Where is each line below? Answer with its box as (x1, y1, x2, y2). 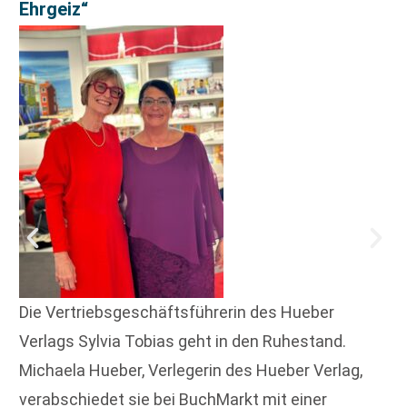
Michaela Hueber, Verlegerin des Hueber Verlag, (19, 360, 362, 380)
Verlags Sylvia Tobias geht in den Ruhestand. (19, 331, 346, 351)
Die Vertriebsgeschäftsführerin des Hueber (19, 302, 334, 322)
